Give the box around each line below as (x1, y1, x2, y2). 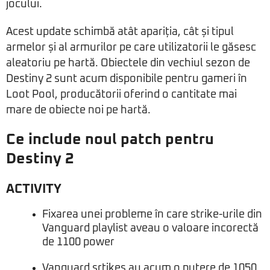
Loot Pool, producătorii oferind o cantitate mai (6, 89, 237, 101)
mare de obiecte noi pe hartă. (6, 105, 151, 116)
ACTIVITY (6, 183, 61, 196)
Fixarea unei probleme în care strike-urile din (42, 209, 262, 221)
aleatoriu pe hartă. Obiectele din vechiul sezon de (6, 58, 250, 69)
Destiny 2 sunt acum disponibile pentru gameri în (6, 74, 247, 85)
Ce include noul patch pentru (6, 132, 214, 148)
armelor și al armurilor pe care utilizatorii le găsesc (6, 42, 256, 54)
